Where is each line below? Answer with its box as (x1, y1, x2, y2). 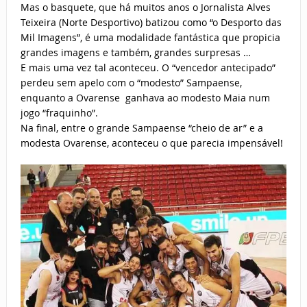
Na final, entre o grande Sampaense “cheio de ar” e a (20, 121, 263, 135)
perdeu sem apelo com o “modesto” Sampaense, (20, 76, 242, 90)
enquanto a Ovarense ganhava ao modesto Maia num (20, 91, 270, 105)
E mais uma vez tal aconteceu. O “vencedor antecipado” (20, 61, 275, 75)
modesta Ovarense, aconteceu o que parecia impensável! (20, 136, 283, 150)
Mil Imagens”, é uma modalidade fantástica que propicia (20, 31, 280, 45)
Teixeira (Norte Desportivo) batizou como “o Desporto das (20, 16, 282, 29)
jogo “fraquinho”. (20, 106, 98, 120)
